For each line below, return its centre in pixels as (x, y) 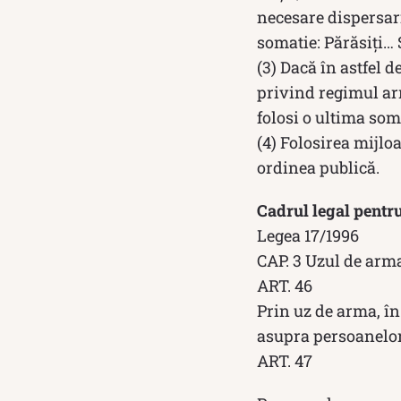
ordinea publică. (318, 168)
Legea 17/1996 (308, 236)
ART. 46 (285, 286)
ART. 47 (285, 361)
